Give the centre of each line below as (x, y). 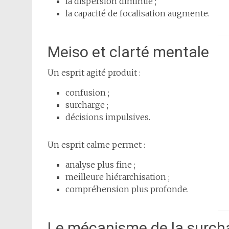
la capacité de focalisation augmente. (138, 14)
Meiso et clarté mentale (128, 52)
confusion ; (87, 93)
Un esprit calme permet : (96, 145)
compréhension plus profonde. (127, 189)
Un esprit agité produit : (94, 73)
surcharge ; (87, 105)
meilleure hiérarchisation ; (118, 177)
